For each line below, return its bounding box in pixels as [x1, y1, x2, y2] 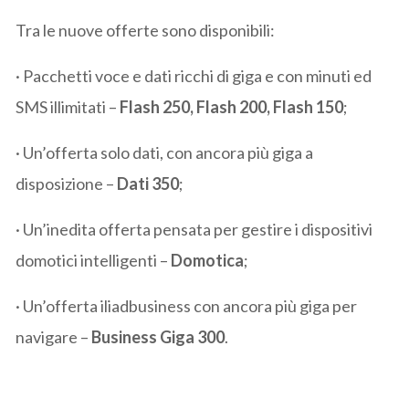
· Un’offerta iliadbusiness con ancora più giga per [16, 295, 358, 316]
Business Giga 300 [91, 326, 225, 347]
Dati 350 [117, 173, 180, 194]
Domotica [171, 249, 245, 270]
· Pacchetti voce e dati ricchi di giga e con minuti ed [16, 65, 372, 86]
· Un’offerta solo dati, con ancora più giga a [16, 142, 314, 163]
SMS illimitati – [16, 96, 121, 117]
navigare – [16, 326, 92, 347]
